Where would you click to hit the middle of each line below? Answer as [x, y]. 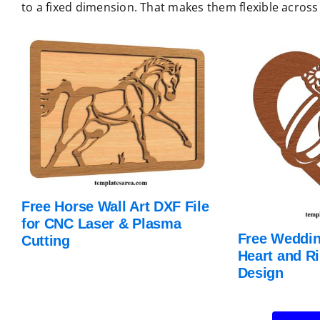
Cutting [45, 240]
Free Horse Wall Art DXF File [115, 206]
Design [260, 272]
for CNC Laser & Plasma [101, 223]
